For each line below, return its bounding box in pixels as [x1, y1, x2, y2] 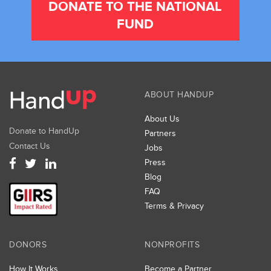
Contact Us [9, 140, 50, 151]
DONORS [9, 239, 47, 250]
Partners [145, 128, 176, 139]
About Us [145, 113, 180, 124]
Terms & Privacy [145, 200, 204, 211]
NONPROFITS [145, 239, 200, 250]
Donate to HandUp [9, 125, 79, 136]
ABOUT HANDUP [145, 89, 214, 100]
